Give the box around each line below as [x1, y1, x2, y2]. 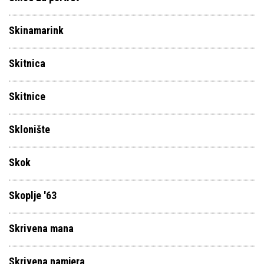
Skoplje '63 [9, 189, 57, 202]
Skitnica [9, 57, 45, 70]
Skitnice [9, 90, 45, 103]
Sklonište [9, 123, 50, 136]
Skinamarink [9, 24, 64, 37]
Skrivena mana [9, 222, 74, 235]
